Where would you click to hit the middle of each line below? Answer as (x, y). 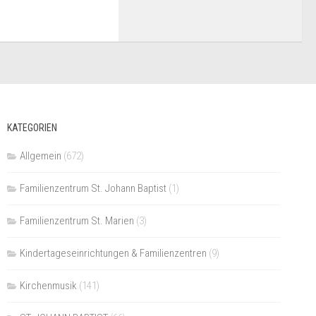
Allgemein (40, 156)
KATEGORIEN (32, 127)
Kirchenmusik (48, 285)
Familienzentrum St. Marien (77, 220)
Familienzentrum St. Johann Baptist (93, 188)
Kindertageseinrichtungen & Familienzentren (113, 253)
